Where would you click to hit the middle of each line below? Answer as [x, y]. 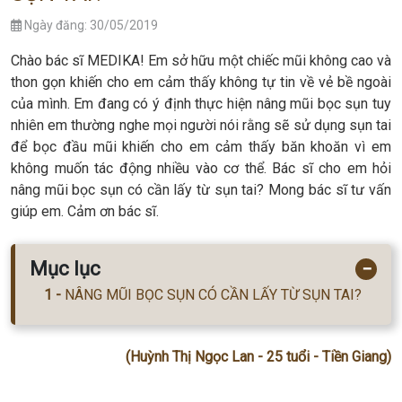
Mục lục [65, 269]
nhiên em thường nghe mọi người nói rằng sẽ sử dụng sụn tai [201, 126]
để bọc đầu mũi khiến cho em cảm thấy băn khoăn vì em [201, 147]
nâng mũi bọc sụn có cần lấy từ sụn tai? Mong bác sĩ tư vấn [201, 190]
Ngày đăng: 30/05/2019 [90, 26]
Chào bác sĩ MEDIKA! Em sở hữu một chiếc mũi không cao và [201, 61]
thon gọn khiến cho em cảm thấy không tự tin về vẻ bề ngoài [201, 83]
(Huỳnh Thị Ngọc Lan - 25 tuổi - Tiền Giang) [258, 356]
